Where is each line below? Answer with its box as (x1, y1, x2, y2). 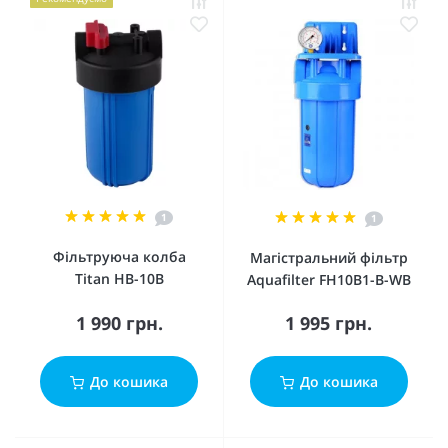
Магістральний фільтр (249, 248, 408, 267)
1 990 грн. (75, 311, 163, 335)
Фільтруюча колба (52, 247, 186, 266)
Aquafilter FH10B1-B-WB (246, 270, 411, 289)
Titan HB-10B (74, 269, 164, 288)
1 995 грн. (285, 311, 372, 335)
